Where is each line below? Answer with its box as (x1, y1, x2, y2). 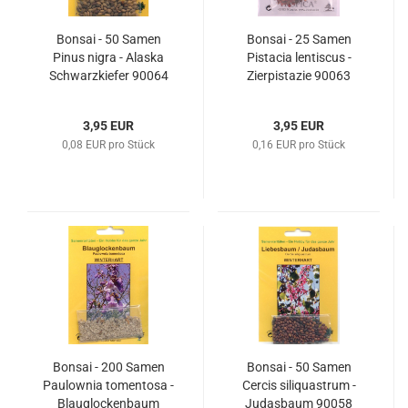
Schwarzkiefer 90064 (48, 68, 168, 83)
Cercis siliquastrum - (241, 378, 356, 393)
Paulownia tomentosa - (43, 378, 174, 393)
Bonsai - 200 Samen (52, 360, 165, 374)
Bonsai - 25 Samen (246, 32, 352, 46)
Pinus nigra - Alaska (53, 50, 164, 65)
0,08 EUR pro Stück (62, 138, 155, 151)
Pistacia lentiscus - (246, 50, 352, 65)
